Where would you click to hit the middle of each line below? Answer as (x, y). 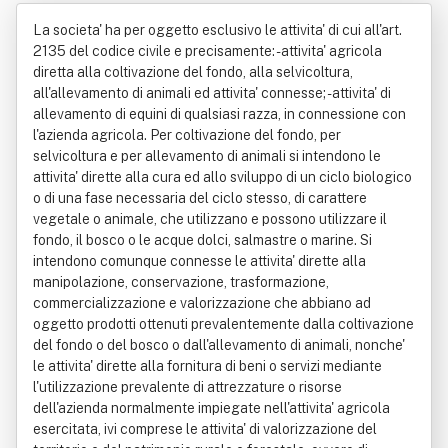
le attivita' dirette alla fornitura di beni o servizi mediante (207, 366)
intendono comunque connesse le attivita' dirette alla (199, 261)
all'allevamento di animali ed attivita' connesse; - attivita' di (212, 93)
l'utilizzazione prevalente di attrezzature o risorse (187, 387)
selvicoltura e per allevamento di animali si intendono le (207, 156)
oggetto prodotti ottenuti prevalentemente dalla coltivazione (223, 324)
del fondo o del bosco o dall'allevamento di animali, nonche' (219, 345)
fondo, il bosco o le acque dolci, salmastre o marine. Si (202, 240)
